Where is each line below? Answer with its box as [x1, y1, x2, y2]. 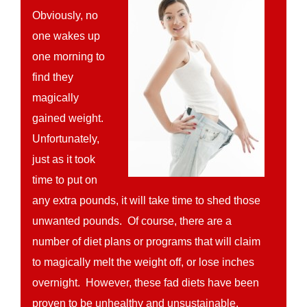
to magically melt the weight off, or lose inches [32, 256, 255, 268]
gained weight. [32, 112, 107, 124]
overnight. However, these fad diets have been [32, 277, 260, 288]
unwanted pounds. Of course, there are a [32, 215, 232, 227]
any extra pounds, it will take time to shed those [32, 195, 261, 206]
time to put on [32, 174, 98, 186]
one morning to [32, 51, 106, 62]
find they [32, 71, 74, 83]
